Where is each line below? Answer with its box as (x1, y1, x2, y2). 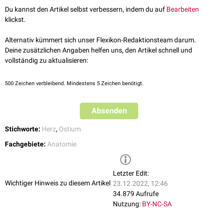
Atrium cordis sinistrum (13, 11, 83, 19)
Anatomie (47, 140, 76, 148)
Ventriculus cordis (151, 11, 205, 19)
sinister (10, 21, 32, 30)
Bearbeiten (166, 5, 199, 14)
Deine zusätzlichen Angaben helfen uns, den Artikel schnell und (5, 46, 192, 54)
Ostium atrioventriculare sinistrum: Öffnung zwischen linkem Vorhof (10, 1, 214, 9)
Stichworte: (5, 125, 40, 133)
